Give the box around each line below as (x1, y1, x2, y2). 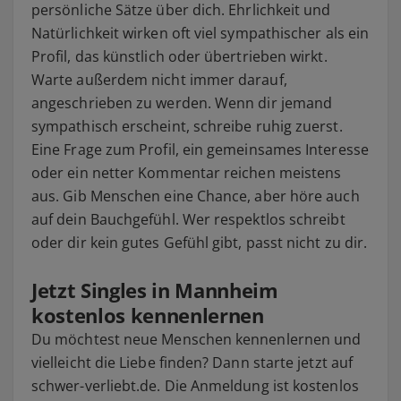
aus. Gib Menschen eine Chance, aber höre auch (31, 185, 360, 206)
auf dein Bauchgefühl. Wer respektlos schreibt (31, 209, 346, 229)
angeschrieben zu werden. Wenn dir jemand (31, 92, 333, 113)
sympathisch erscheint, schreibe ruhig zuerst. (31, 115, 343, 136)
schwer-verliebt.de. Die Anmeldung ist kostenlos (31, 375, 359, 396)
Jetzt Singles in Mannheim (31, 276, 278, 303)
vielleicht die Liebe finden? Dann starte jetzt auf (31, 352, 353, 372)
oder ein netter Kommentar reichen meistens (31, 162, 342, 183)
